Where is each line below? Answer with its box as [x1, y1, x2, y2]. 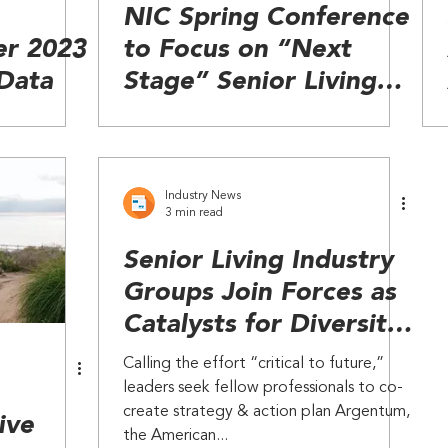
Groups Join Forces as [123, 280, 396, 306]
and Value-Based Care [123, 101, 392, 127]
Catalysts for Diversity [123, 312, 400, 338]
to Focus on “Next [123, 37, 351, 63]
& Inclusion [123, 344, 259, 370]
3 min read [165, 206, 223, 219]
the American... [123, 428, 228, 444]
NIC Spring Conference [123, 5, 409, 31]
